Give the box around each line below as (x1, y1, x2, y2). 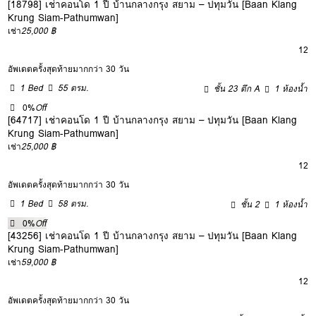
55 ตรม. (58, 80, 89, 95)
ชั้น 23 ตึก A (214, 81, 260, 95)
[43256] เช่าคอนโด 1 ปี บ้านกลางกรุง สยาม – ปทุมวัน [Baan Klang (8, 227, 298, 243)
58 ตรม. (58, 196, 89, 210)
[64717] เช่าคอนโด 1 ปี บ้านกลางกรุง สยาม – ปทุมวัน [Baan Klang (8, 111, 298, 128)
